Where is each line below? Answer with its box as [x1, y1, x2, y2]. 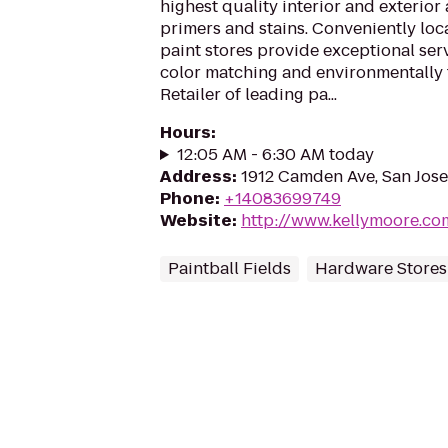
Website [160, 209, 232, 232]
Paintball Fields [168, 257, 291, 280]
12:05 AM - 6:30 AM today [176, 143, 374, 166]
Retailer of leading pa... [160, 83, 337, 106]
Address [160, 165, 232, 188]
